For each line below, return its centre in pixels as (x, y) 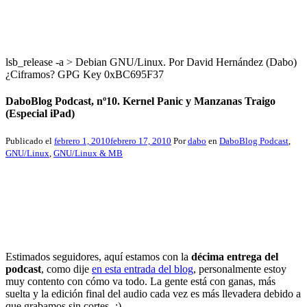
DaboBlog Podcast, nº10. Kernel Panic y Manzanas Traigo (140, 101)
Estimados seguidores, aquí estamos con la (98, 257)
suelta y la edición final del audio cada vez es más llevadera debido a (153, 294)
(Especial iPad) (40, 113)
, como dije (66, 269)
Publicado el (30, 141)
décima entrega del (235, 257)
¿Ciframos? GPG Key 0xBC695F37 (85, 74)
